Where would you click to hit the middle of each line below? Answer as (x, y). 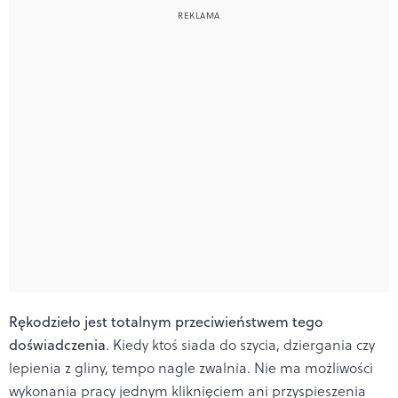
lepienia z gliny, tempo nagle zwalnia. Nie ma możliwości (191, 367)
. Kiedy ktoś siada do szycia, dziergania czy (240, 344)
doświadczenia (57, 344)
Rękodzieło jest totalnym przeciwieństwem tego (166, 321)
